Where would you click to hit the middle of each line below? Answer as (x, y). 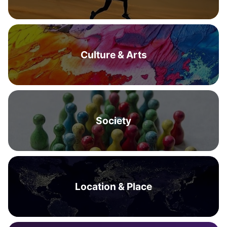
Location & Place (113, 186)
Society (113, 121)
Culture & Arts (113, 55)
